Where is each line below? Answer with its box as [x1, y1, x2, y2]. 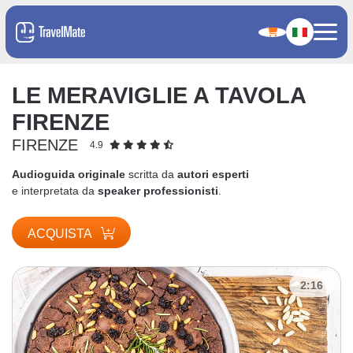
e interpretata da [12, 184, 98, 197]
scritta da [125, 167, 177, 180]
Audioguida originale [12, 167, 125, 180]
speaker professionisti [98, 184, 218, 197]
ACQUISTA [28, 227, 95, 240]
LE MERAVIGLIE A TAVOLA [12, 82, 306, 108]
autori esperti [177, 167, 249, 180]
